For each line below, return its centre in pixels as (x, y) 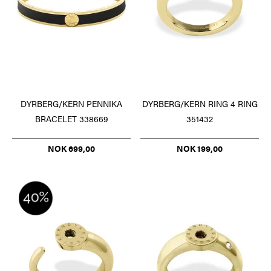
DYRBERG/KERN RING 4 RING (200, 104)
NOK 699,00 (71, 149)
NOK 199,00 (200, 149)
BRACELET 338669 (71, 119)
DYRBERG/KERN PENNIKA (71, 104)
